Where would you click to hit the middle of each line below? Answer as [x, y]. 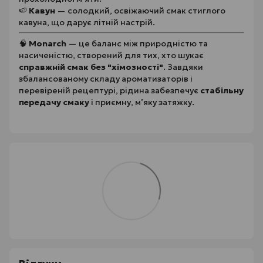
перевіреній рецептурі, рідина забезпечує [109, 90]
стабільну [222, 90]
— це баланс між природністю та [137, 43]
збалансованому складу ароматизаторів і [106, 79]
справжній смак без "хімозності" [91, 67]
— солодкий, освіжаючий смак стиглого [140, 11]
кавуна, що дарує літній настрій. [87, 22]
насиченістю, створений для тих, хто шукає [111, 55]
